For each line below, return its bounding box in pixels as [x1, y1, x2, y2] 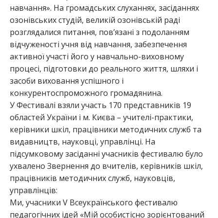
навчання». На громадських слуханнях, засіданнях [10, 2, 199, 14]
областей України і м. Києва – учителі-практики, [10, 112, 193, 123]
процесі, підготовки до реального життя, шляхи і [10, 63, 198, 74]
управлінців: [10, 185, 57, 196]
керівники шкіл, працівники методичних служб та [10, 124, 201, 135]
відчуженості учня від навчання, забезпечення [10, 39, 187, 50]
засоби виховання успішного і [10, 75, 124, 87]
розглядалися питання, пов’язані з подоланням [10, 27, 189, 38]
